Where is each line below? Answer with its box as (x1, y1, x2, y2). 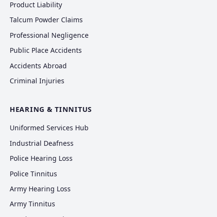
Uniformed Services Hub (10, 123, 89, 133)
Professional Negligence (10, 30, 89, 40)
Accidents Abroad (10, 61, 67, 70)
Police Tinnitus (10, 169, 57, 178)
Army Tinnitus (10, 199, 55, 209)
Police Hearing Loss (10, 154, 73, 163)
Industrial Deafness (10, 138, 74, 148)
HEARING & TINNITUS (10, 105, 92, 114)
